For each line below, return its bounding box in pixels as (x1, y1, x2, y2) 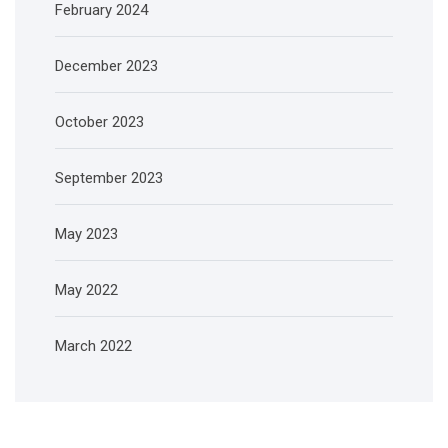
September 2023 (55, 169, 163, 187)
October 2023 (55, 113, 144, 131)
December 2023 (55, 57, 158, 75)
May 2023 (55, 225, 118, 243)
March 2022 (55, 337, 132, 355)
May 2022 (55, 281, 118, 299)
